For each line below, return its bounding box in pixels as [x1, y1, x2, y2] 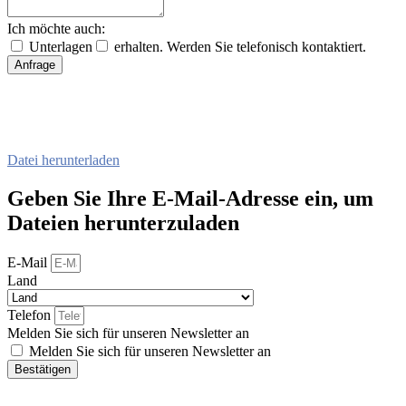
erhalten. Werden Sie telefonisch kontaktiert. [114, 39, 366, 55]
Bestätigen [14, 362, 71, 376]
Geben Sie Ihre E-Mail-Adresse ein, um [7, 187, 373, 210]
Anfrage [14, 58, 55, 72]
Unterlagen [29, 39, 92, 55]
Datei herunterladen [7, 152, 120, 169]
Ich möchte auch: [7, 21, 105, 37]
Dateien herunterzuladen [7, 211, 239, 235]
